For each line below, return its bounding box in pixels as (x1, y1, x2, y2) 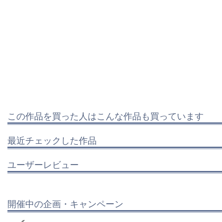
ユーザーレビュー (7, 157, 79, 170)
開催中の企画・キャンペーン (7, 196, 123, 210)
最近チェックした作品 (7, 133, 97, 146)
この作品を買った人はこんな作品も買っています (7, 109, 204, 122)
